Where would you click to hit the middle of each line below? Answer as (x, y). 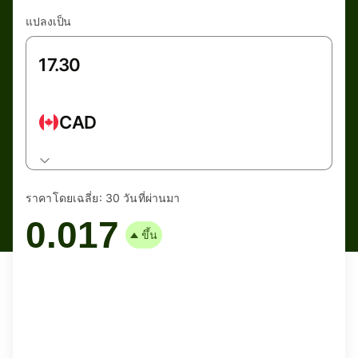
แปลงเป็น (49, 21)
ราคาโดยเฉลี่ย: (64, 198)
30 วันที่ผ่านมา (143, 198)
